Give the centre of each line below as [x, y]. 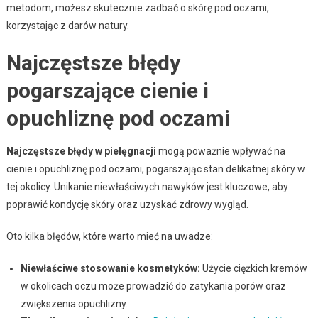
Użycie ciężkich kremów [253, 268]
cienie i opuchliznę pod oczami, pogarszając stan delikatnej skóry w [155, 169]
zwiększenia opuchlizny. [74, 303]
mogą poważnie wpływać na [220, 151]
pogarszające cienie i [107, 90]
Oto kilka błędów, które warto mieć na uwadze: [109, 236]
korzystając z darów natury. [67, 25]
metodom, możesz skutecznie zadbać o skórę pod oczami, [137, 7]
